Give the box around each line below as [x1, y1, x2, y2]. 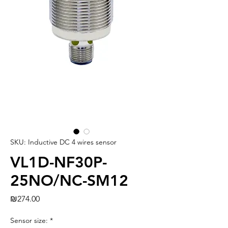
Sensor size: [10, 216, 48, 225]
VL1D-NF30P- [10, 153, 107, 172]
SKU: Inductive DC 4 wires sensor [10, 137, 117, 147]
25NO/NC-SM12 [10, 172, 128, 190]
